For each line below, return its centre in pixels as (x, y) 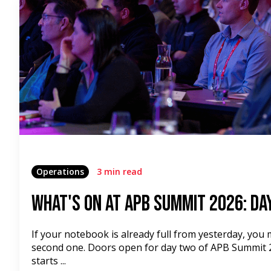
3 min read (119, 171)
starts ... (49, 261)
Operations (60, 171)
